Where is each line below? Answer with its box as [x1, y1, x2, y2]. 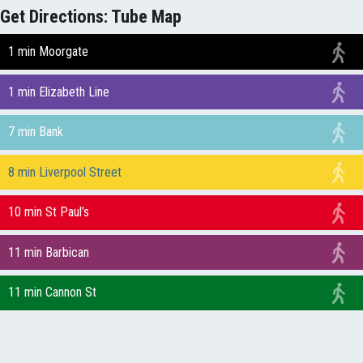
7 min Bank [7, 124, 63, 140]
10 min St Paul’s [7, 204, 89, 220]
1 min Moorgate [7, 44, 88, 59]
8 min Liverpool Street [7, 164, 122, 180]
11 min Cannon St [7, 284, 96, 301]
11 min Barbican [7, 244, 89, 260]
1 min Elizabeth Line [7, 83, 109, 100]
